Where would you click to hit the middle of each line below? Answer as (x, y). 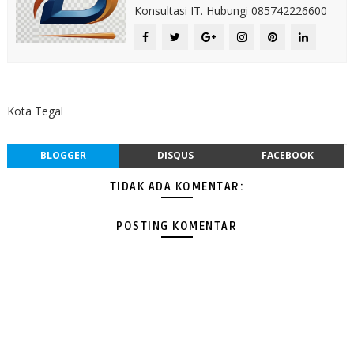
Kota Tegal (35, 111)
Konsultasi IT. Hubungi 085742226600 (230, 11)
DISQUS (175, 155)
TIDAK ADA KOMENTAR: (177, 187)
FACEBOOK (287, 155)
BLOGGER (63, 155)
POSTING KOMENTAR (177, 226)
